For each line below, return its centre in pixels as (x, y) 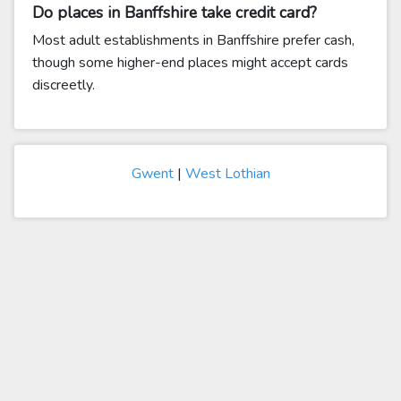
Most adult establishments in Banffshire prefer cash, (193, 40)
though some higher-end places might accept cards (190, 63)
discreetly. (64, 85)
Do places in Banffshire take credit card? (175, 13)
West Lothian (227, 174)
